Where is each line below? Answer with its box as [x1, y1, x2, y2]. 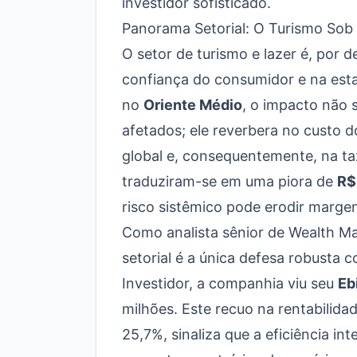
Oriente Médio [143, 96, 242, 113]
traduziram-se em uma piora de [122, 173, 337, 190]
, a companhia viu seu [189, 275, 338, 292]
